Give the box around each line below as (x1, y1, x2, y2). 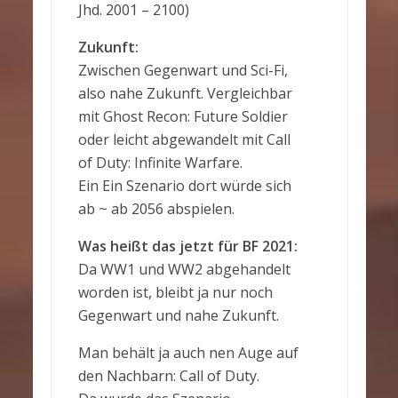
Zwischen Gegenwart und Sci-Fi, (77, 60, 288, 80)
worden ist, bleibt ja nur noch (77, 283, 273, 302)
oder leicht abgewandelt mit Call (77, 130, 291, 149)
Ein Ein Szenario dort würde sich (77, 176, 291, 195)
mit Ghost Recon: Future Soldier (77, 107, 288, 126)
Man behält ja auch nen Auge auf (77, 343, 298, 362)
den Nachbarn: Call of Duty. (77, 366, 259, 386)
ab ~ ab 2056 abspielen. (77, 199, 235, 219)
